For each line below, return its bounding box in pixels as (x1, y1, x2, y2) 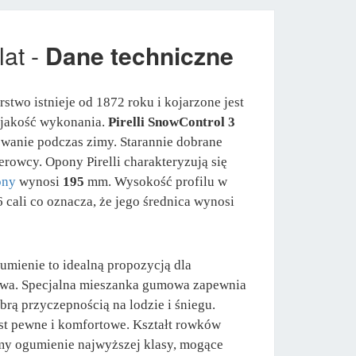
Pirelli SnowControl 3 (108, 114, 235, 130)
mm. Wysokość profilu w (84, 173, 227, 189)
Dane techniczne (45, 37, 234, 72)
